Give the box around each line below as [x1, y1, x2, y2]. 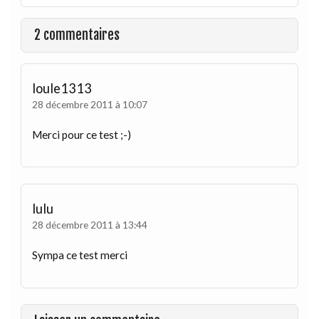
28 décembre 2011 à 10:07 [32, 98, 148, 110]
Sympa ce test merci [32, 249, 128, 262]
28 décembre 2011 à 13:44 [32, 218, 148, 231]
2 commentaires [34, 26, 120, 43]
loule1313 [32, 80, 93, 96]
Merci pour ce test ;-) [32, 128, 132, 142]
